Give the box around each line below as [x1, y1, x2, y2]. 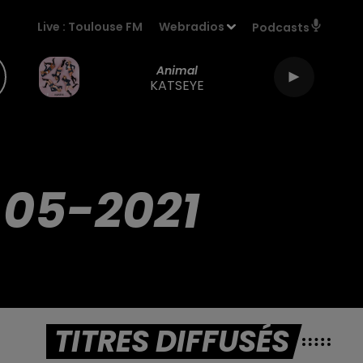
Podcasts [252, 19, 310, 36]
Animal [156, 62, 198, 79]
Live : [37, 19, 69, 35]
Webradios [159, 19, 225, 35]
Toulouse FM [68, 19, 143, 35]
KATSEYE [149, 75, 204, 95]
